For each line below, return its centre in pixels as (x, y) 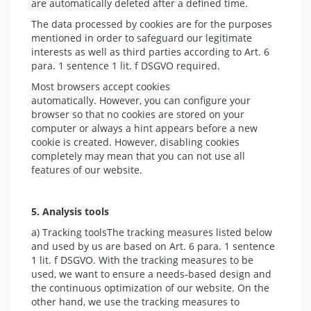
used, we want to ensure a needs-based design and (151, 274)
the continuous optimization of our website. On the (150, 287)
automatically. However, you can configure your (141, 100)
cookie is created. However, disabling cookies (135, 142)
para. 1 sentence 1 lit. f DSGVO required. (126, 65)
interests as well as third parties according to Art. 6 (150, 51)
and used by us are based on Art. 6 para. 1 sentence (153, 246)
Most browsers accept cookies (101, 86)
